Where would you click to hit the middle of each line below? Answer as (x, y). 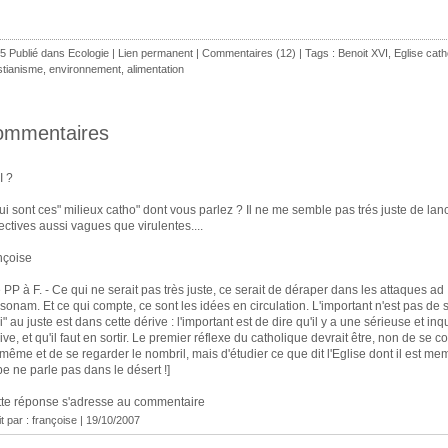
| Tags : (317, 53)
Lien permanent (155, 53)
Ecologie (88, 53)
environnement (85, 69)
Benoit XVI (363, 53)
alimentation (155, 69)
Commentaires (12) (249, 53)
